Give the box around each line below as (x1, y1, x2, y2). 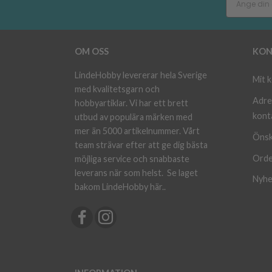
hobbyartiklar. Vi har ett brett (75, 98, 188, 109)
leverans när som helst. (75, 168, 167, 178)
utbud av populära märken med (75, 112, 192, 123)
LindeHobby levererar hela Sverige (75, 70, 207, 81)
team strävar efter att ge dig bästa (75, 140, 208, 151)
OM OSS (75, 46, 109, 57)
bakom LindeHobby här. (75, 182, 164, 192)
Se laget (167, 168, 198, 178)
